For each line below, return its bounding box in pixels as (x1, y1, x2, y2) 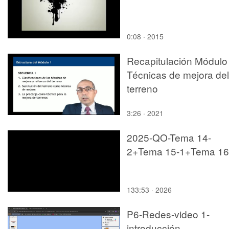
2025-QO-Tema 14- (127, 130, 211, 144)
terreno (127, 81, 158, 95)
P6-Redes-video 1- (127, 207, 210, 221)
